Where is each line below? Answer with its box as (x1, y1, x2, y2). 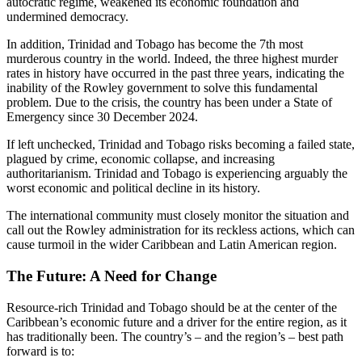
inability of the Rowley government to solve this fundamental (6, 81, 318, 95)
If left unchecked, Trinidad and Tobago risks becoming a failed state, (6, 137, 355, 152)
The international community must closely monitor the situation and (6, 208, 349, 223)
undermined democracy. (6, 10, 128, 24)
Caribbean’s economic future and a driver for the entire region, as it (6, 314, 347, 329)
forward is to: (6, 343, 74, 358)
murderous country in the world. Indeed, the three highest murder (6, 52, 338, 66)
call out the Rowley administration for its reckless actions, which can (6, 223, 355, 238)
